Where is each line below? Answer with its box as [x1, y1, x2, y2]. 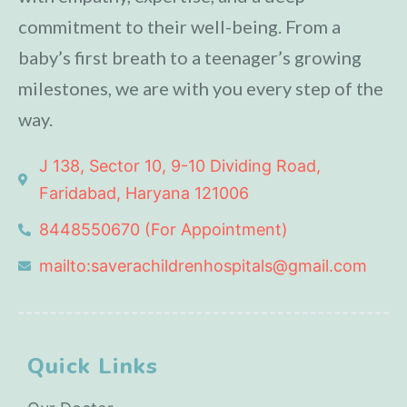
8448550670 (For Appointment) [38, 219, 288, 239]
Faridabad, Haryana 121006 [38, 183, 249, 203]
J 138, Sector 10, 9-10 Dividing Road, [38, 155, 321, 175]
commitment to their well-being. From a [18, 15, 341, 37]
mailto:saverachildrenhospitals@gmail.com [38, 255, 367, 275]
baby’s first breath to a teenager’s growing [18, 45, 362, 68]
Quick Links [27, 351, 159, 381]
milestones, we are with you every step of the [18, 76, 383, 99]
